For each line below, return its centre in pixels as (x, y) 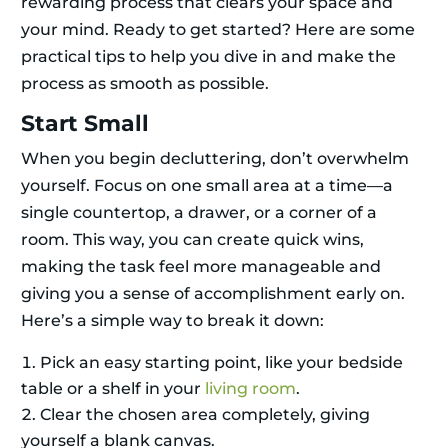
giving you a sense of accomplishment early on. (213, 294)
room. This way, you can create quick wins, (192, 240)
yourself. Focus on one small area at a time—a (207, 186)
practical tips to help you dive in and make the (208, 57)
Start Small (85, 124)
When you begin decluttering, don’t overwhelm (215, 159)
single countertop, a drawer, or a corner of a (199, 213)
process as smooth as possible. (145, 84)
